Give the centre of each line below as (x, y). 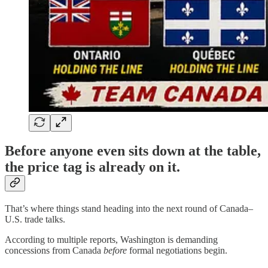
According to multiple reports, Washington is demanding (111, 240)
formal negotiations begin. (177, 251)
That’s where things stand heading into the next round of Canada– (129, 209)
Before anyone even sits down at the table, (133, 151)
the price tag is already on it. (92, 167)
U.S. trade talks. (35, 220)
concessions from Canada (54, 251)
